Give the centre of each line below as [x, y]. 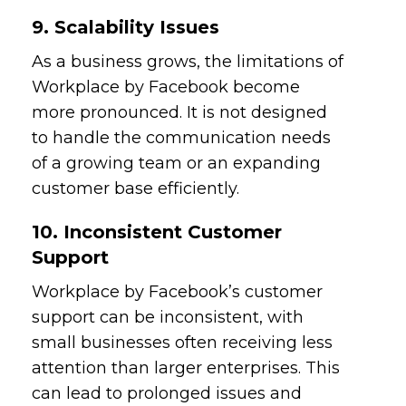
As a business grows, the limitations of [188, 61]
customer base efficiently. [136, 188]
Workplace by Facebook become [166, 87]
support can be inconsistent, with [168, 317]
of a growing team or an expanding [177, 163]
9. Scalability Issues [126, 27]
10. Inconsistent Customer [157, 232]
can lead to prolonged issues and [167, 393]
